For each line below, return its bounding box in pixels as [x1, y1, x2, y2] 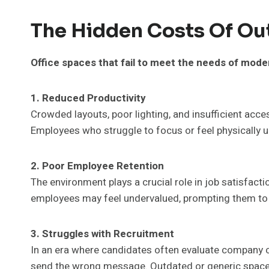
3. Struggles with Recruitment [31, 226, 174, 241]
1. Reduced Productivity [31, 90, 146, 106]
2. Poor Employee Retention [31, 158, 164, 174]
